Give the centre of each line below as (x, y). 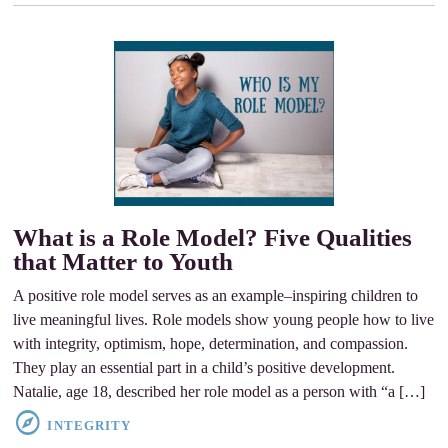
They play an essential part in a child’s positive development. (204, 367)
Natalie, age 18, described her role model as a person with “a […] (219, 391)
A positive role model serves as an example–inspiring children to (216, 295)
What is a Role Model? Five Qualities (213, 237)
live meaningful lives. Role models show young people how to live (224, 319)
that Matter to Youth (123, 261)
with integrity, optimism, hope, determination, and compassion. (211, 343)
